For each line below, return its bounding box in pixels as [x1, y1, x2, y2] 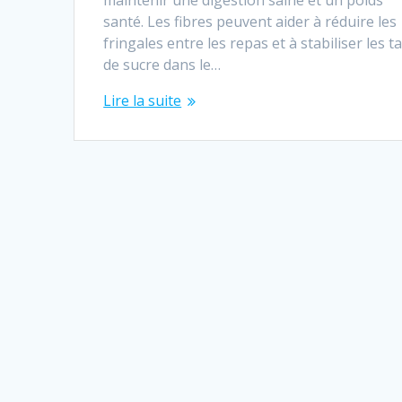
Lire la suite [103, 91, 182, 111]
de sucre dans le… [103, 55, 222, 75]
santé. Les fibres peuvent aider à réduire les [103, 12, 398, 32]
